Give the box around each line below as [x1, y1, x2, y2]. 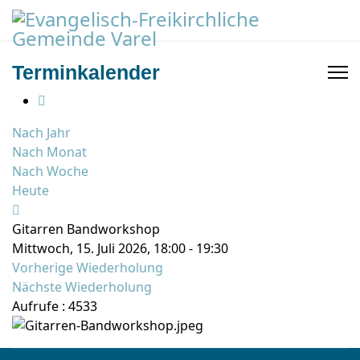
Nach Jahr [12, 124, 71, 141]
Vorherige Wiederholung [12, 259, 163, 276]
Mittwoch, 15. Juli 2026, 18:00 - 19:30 [12, 239, 228, 257]
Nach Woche [12, 162, 88, 180]
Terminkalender [12, 61, 160, 84]
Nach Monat [12, 143, 87, 161]
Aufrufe [12, 297, 59, 315]
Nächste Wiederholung [12, 278, 152, 296]
